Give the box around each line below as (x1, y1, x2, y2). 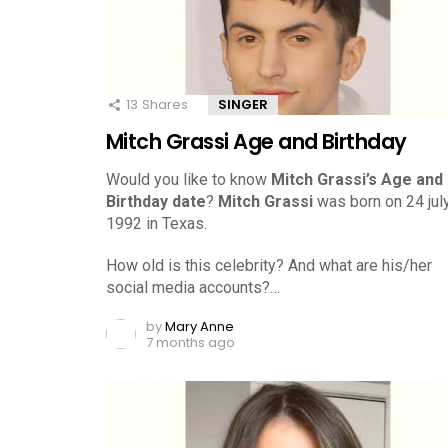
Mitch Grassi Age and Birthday (106, 126, 407, 156)
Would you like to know (106, 169, 271, 189)
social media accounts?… (106, 277, 280, 297)
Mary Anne (165, 316, 234, 336)
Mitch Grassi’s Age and (271, 169, 443, 189)
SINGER (218, 94, 268, 114)
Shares (142, 94, 188, 114)
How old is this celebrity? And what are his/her (106, 255, 432, 275)
